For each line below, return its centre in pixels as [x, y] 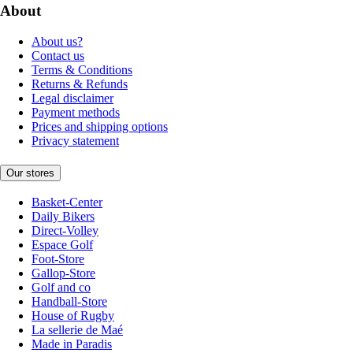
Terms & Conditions [82, 69]
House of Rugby [73, 316]
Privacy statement [75, 140]
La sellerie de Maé [77, 330]
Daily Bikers [63, 217]
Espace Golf [62, 245]
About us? [57, 41]
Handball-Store [69, 302]
